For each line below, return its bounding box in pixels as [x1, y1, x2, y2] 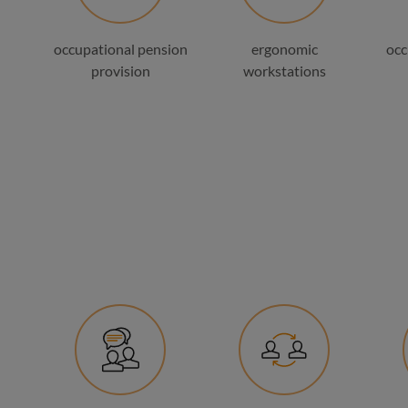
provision [90, 62, 150, 79]
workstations [242, 62, 326, 79]
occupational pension [53, 40, 188, 57]
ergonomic [250, 40, 318, 57]
